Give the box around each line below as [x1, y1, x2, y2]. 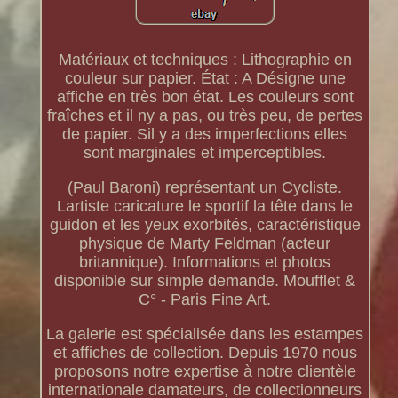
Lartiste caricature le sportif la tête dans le [57, 197, 354, 216]
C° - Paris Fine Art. [139, 291, 272, 309]
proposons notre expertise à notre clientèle [53, 362, 356, 381]
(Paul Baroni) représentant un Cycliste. [68, 179, 343, 197]
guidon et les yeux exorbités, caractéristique [49, 216, 361, 235]
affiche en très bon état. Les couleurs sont [56, 88, 354, 107]
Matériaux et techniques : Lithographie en [58, 51, 352, 69]
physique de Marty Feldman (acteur [79, 235, 331, 253]
